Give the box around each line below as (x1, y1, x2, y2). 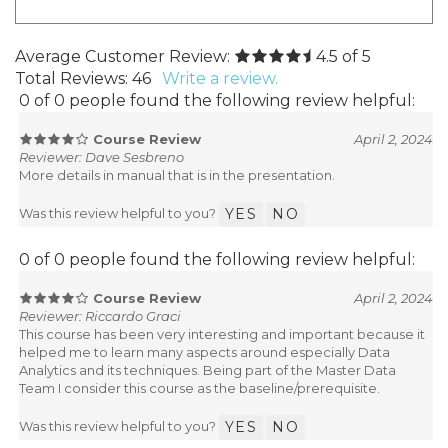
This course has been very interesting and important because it (19, 326, 425, 343)
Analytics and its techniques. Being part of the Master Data (19, 362, 396, 379)
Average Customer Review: (15, 47, 230, 67)
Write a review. (162, 69, 278, 89)
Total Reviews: (15, 69, 132, 89)
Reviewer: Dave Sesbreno (19, 149, 184, 166)
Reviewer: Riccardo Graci (19, 308, 181, 325)
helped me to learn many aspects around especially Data (19, 344, 390, 361)
